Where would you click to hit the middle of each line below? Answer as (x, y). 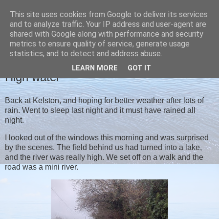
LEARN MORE (95, 68)
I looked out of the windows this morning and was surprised (107, 137)
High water (33, 77)
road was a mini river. (43, 167)
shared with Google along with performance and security (107, 34)
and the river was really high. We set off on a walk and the (104, 157)
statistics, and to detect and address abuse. (86, 54)
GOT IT (139, 68)
